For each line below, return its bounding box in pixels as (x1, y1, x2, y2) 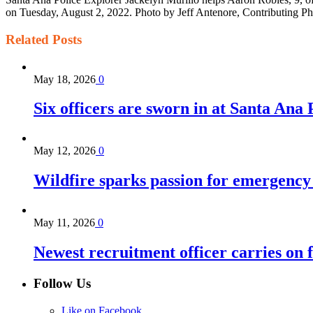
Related (6, 31, 49, 47)
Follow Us (34, 276, 91, 291)
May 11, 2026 (34, 217, 95, 229)
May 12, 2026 (34, 145, 96, 157)
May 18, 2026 (34, 73, 96, 85)
